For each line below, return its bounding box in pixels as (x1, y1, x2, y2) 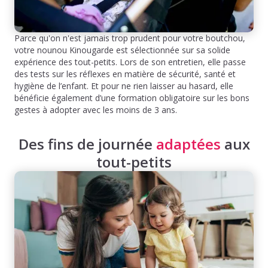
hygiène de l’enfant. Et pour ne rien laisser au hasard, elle (14, 80, 233, 92)
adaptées (156, 134, 221, 154)
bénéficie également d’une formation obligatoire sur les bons (14, 92, 249, 104)
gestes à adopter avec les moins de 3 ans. (14, 104, 179, 116)
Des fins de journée (18, 134, 156, 154)
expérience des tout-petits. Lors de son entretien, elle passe (14, 56, 246, 68)
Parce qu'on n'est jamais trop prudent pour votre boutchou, (14, 32, 245, 44)
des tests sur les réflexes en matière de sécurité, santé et (14, 68, 236, 80)
